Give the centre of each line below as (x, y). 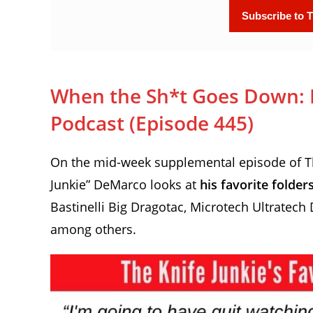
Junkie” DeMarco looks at (125, 184)
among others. (93, 229)
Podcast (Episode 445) (152, 123)
